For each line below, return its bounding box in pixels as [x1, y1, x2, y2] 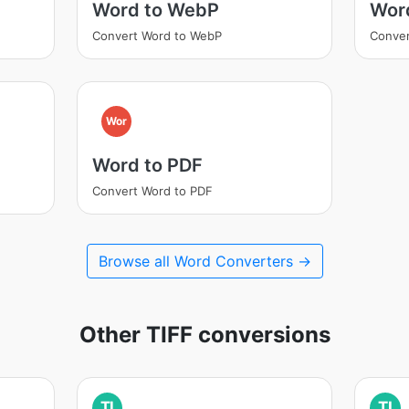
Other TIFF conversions [79, 321, 330, 348]
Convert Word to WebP [91, 28, 222, 43]
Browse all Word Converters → [98, 252, 311, 270]
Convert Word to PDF [91, 184, 213, 198]
